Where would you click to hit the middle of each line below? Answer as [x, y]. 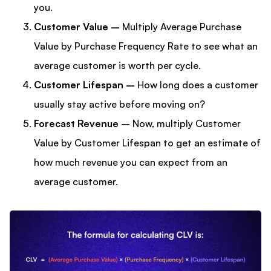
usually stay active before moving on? [119, 104]
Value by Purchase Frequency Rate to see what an [146, 46]
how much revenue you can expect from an [131, 162]
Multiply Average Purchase [181, 27]
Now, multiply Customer [187, 124]
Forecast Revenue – [83, 124]
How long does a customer [197, 85]
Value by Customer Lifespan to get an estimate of [147, 143]
